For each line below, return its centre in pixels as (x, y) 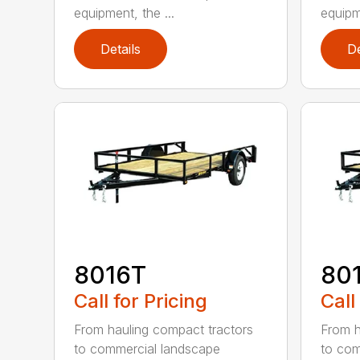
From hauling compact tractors (164, 330)
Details (121, 49)
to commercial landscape (147, 349)
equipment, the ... (125, 12)
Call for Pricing (141, 301)
